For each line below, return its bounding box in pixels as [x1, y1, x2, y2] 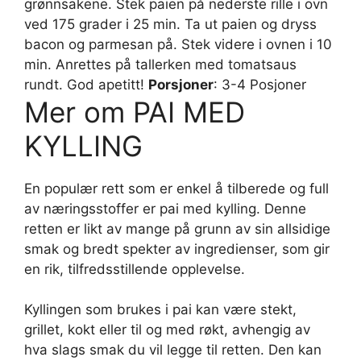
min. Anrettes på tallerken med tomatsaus [24, 56, 297, 73]
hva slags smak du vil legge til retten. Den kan [24, 342, 322, 359]
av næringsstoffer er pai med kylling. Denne [24, 200, 306, 217]
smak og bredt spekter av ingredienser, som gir [24, 240, 330, 257]
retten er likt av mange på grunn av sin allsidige [24, 220, 330, 237]
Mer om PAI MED [24, 94, 245, 129]
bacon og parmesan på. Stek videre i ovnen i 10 [24, 35, 332, 52]
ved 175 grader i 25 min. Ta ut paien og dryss [24, 15, 317, 32]
